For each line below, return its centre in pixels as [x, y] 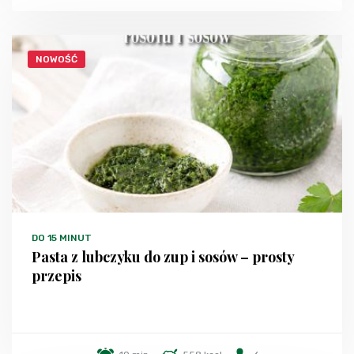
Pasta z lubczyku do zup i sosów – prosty [163, 257]
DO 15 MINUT [62, 238]
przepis [56, 276]
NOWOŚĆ [56, 60]
